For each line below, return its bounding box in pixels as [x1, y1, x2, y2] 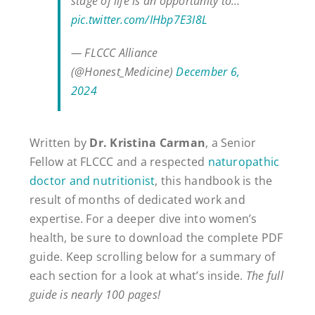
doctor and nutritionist [29, 172, 155, 188]
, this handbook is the [155, 172, 273, 188]
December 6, [176, 63, 240, 79]
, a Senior [205, 134, 257, 150]
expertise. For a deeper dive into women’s [29, 210, 257, 226]
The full [243, 267, 283, 283]
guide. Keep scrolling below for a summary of [29, 248, 276, 264]
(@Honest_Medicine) [70, 63, 176, 79]
